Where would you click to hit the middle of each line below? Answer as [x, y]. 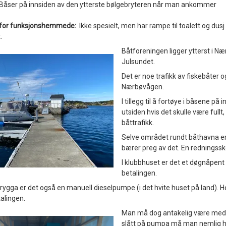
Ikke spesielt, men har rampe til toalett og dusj [152, 26]
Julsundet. [138, 62]
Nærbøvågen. [143, 87]
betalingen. [139, 173]
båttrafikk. [137, 123]
